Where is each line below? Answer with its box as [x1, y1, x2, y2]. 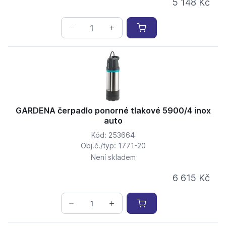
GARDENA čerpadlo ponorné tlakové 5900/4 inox [15, 105, 211, 116]
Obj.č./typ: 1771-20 [80, 141, 146, 150]
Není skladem [90, 153, 136, 162]
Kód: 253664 [91, 131, 135, 140]
